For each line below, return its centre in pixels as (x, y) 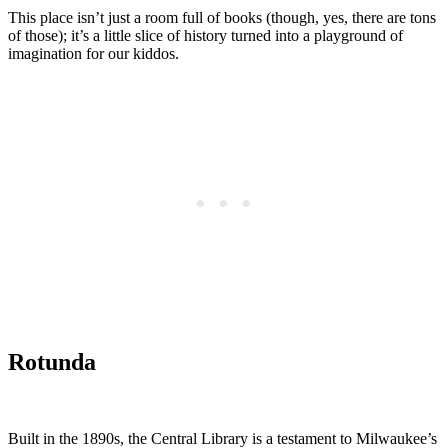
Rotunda (52, 361)
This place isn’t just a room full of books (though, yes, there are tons (222, 17)
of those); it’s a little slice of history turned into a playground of (205, 35)
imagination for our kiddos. (93, 53)
